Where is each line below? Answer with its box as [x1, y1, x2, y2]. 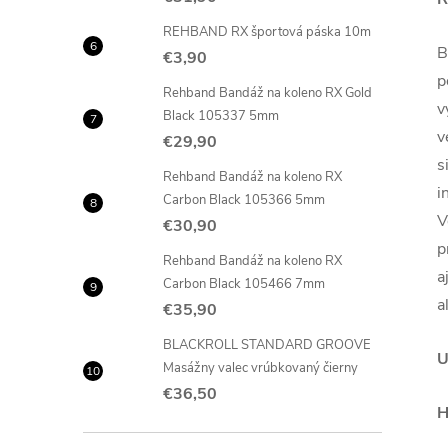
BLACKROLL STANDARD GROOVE [163, 335, 371, 354]
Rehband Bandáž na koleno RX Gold [163, 83, 372, 102]
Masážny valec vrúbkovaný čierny [163, 358, 358, 377]
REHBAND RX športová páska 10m [163, 22, 371, 41]
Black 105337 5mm [163, 106, 279, 125]
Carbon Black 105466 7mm [163, 274, 325, 293]
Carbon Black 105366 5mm [163, 190, 325, 209]
